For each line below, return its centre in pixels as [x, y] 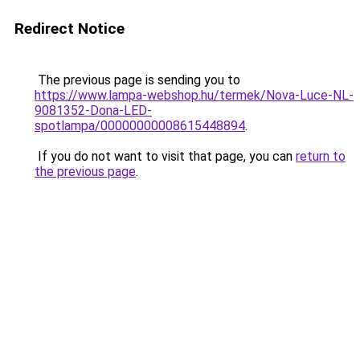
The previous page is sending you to [137, 80]
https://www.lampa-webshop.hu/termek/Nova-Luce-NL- [194, 95]
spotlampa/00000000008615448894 [140, 126]
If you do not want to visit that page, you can [165, 156]
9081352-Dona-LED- [93, 110]
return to [321, 156]
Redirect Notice [70, 29]
